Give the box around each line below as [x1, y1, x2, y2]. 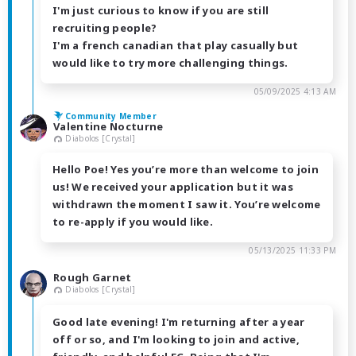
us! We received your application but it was [52, 180, 293, 195]
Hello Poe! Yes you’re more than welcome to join [52, 162, 319, 177]
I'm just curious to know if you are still [52, 3, 269, 18]
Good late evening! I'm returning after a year [52, 315, 305, 330]
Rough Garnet [53, 270, 132, 285]
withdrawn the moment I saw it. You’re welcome [52, 197, 321, 212]
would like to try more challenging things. [52, 56, 288, 71]
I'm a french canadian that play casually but [52, 38, 299, 53]
